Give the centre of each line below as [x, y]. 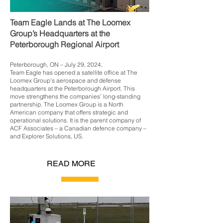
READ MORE [71, 164]
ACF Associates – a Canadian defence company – [78, 128]
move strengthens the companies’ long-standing [75, 96]
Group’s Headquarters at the [60, 33]
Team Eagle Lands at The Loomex [70, 22]
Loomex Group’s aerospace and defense [65, 80]
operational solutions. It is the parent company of [75, 120]
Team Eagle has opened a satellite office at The [74, 72]
